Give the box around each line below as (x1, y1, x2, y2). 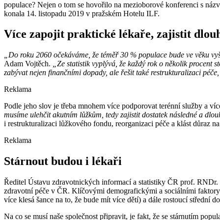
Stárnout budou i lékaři (4, 155, 122, 168)
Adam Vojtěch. (4, 59, 53, 68)
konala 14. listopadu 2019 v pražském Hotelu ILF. (4, 9, 160, 18)
